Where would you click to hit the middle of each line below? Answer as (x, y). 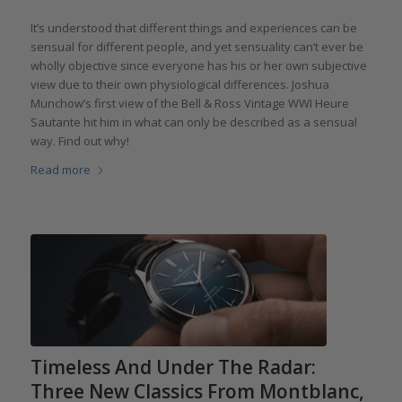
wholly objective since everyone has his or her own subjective (198, 65)
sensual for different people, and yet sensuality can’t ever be (197, 46)
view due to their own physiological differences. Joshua (179, 84)
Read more (60, 169)
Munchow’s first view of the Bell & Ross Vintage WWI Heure (189, 103)
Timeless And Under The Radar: (173, 367)
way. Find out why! (79, 140)
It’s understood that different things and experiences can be (193, 27)
